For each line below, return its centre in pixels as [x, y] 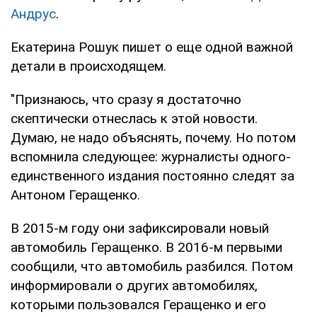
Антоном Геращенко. [75, 195]
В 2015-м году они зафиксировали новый [140, 228]
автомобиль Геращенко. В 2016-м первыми [146, 247]
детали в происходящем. [88, 66]
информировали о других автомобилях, [134, 285]
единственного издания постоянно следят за [152, 175]
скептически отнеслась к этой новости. [134, 118]
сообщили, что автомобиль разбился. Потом [152, 266]
